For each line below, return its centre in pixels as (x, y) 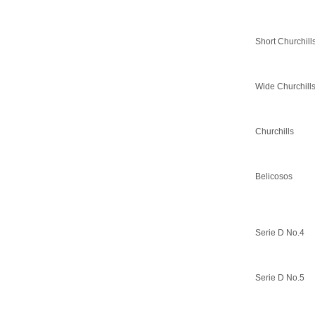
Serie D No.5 (280, 277)
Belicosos (274, 176)
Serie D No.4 (280, 232)
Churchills (275, 131)
